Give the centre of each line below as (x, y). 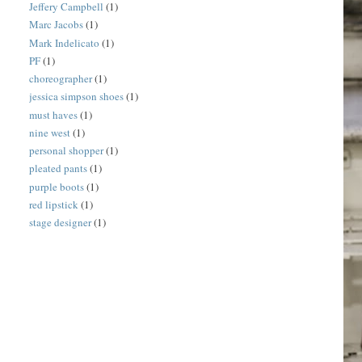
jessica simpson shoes (77, 97)
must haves (54, 114)
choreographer (61, 79)
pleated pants (59, 168)
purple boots (57, 186)
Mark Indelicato (65, 42)
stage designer (61, 223)
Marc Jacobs (57, 25)
